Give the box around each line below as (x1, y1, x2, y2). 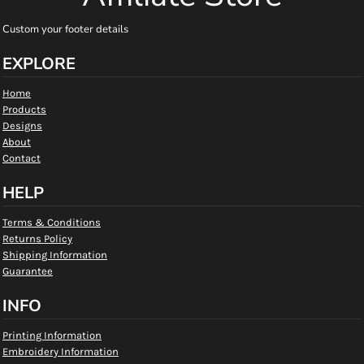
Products (2, 102, 46, 115)
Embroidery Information (2, 344, 119, 357)
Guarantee (2, 264, 53, 277)
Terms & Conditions (2, 215, 101, 228)
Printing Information (2, 328, 102, 341)
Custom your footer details (2, 21, 128, 37)
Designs (2, 119, 42, 132)
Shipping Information (2, 248, 107, 261)
